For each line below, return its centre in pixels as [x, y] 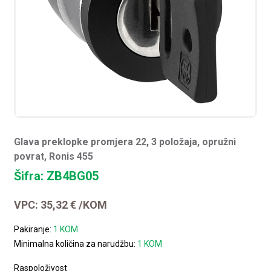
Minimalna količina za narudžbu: [76, 243]
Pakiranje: [34, 229]
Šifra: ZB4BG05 [57, 176]
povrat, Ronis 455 [54, 156]
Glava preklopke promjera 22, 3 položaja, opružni [125, 142]
